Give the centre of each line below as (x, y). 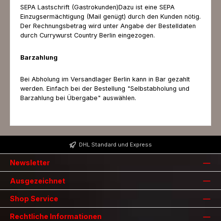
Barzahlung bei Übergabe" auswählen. (78, 98)
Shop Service (34, 198)
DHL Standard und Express (115, 145)
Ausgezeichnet (37, 181)
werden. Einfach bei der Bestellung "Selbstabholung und (105, 89)
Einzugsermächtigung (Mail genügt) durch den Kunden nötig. (110, 17)
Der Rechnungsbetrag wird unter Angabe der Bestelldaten (108, 26)
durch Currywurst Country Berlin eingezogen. (88, 36)
